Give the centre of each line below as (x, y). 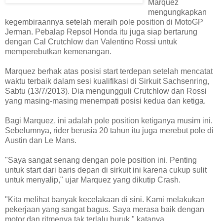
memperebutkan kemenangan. (58, 52)
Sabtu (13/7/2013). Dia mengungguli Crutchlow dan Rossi (106, 91)
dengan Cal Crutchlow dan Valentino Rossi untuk (91, 42)
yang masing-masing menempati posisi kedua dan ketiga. (105, 101)
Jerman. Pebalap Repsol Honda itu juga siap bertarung (101, 32)
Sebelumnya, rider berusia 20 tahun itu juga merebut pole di (109, 131)
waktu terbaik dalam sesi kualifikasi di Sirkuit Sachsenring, (107, 81)
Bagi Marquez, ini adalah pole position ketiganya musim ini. (109, 121)
